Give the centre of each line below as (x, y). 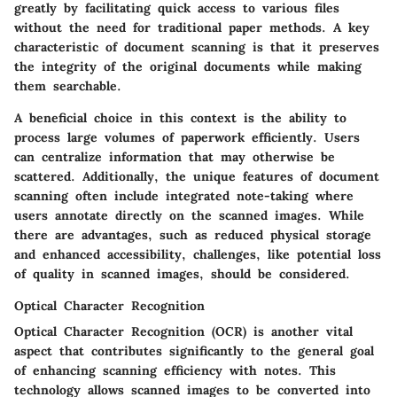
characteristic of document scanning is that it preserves (197, 47)
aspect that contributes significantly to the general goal (194, 350)
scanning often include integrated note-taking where (184, 195)
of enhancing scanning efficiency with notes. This (175, 370)
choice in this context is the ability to (217, 117)
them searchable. (68, 86)
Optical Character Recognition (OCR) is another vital (183, 331)
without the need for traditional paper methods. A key (192, 27)
